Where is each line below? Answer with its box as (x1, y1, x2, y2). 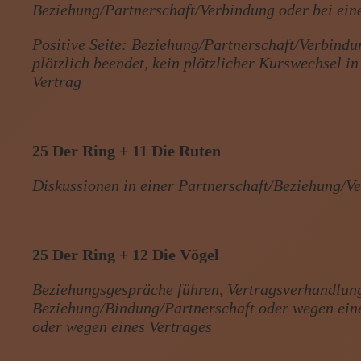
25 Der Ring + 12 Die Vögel (32, 245, 220, 263)
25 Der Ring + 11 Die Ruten (32, 141, 222, 160)
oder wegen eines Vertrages (32, 317, 213, 335)
